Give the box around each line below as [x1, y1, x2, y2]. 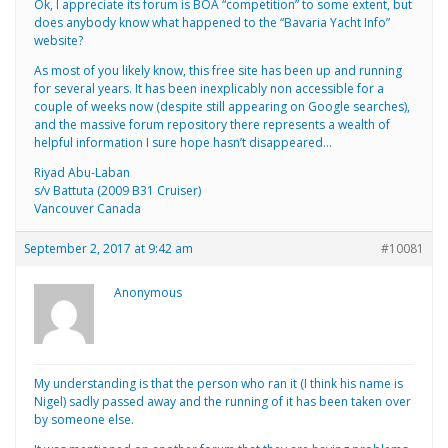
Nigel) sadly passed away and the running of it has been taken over [34, 392, 411, 410]
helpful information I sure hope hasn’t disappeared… [34, 133, 332, 151]
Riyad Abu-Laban [34, 163, 130, 181]
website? [34, 31, 83, 49]
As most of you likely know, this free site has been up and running [34, 61, 402, 79]
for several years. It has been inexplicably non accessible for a [34, 79, 384, 97]
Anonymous [114, 283, 182, 301]
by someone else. [34, 410, 134, 428]
